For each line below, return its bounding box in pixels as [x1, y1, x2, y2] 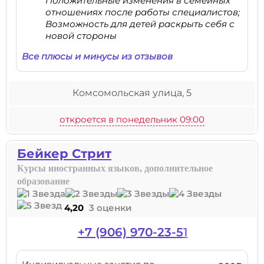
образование [17, 176, 70, 186]
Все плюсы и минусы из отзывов [22, 51, 173, 62]
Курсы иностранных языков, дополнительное [17, 163, 213, 173]
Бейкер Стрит [17, 146, 111, 161]
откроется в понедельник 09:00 [60, 114, 204, 125]
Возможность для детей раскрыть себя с [45, 18, 235, 29]
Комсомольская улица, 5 [72, 87, 192, 98]
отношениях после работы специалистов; [45, 6, 240, 18]
